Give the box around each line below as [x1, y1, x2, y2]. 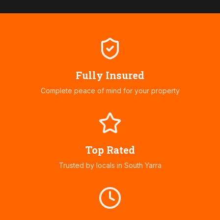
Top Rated [85, 143, 135, 157]
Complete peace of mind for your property [40, 86, 180, 95]
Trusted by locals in [58, 161, 124, 170]
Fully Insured [76, 69, 144, 82]
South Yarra [124, 161, 162, 170]
